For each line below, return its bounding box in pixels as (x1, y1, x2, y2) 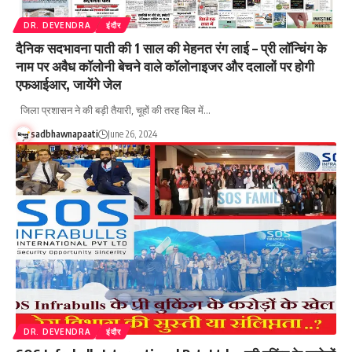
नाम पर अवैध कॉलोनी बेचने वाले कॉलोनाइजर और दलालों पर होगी (16, 57, 314, 75)
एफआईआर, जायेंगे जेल (16, 75, 121, 93)
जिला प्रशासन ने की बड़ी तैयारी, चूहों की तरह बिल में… (16, 103, 211, 116)
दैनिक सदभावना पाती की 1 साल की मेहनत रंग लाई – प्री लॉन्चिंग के (16, 38, 327, 57)
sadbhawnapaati (30, 127, 98, 140)
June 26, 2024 (107, 127, 157, 140)
